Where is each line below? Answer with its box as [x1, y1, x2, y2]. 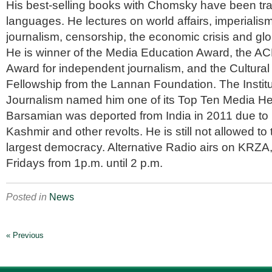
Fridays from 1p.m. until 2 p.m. [6, 156, 163, 169]
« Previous [6, 231, 44, 240]
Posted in [6, 191, 49, 202]
